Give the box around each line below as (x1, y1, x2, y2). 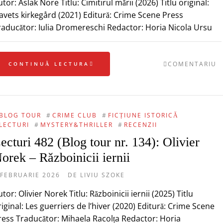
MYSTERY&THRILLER (40, 120, 113, 129)
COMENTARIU (167, 60, 217, 68)
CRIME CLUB (52, 111, 97, 119)
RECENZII (123, 120, 157, 129)
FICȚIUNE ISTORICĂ (108, 111, 179, 119)
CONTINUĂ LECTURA (8, 60, 90, 67)
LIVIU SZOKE (80, 170, 125, 179)
